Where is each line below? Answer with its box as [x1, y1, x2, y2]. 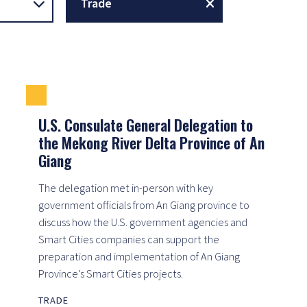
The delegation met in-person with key [38, 180, 213, 195]
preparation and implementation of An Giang [38, 249, 240, 263]
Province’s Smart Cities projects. [38, 266, 183, 280]
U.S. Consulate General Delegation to [38, 113, 253, 136]
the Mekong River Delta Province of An [38, 131, 265, 153]
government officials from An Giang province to [38, 197, 249, 212]
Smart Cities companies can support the [38, 232, 219, 246]
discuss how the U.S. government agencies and [38, 214, 247, 229]
